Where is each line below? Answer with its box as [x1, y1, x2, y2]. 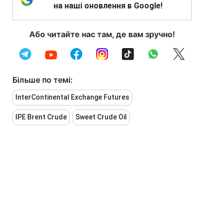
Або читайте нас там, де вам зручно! [29, 29, 175, 39]
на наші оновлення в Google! [54, 1, 163, 10]
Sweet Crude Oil [75, 113, 127, 121]
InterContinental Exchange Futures [15, 93, 129, 101]
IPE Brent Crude [15, 113, 67, 121]
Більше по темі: [12, 75, 73, 85]
